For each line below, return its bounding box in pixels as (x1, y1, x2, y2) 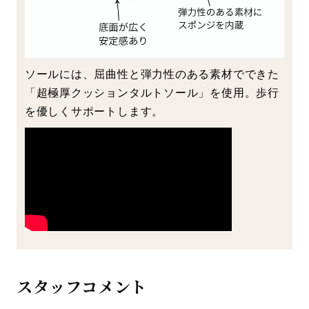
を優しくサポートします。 (24, 103, 164, 119)
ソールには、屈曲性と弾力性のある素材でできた (24, 66, 279, 81)
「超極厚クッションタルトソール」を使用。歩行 (24, 84, 279, 100)
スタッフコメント (16, 275, 148, 299)
